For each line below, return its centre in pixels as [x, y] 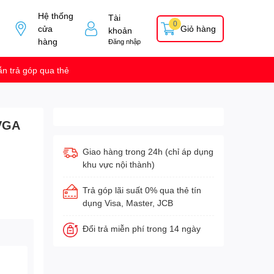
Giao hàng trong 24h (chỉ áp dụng [148, 152]
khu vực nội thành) [118, 165]
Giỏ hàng [198, 29]
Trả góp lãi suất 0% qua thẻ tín [142, 190]
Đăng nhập [125, 41]
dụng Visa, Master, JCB [128, 203]
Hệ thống [55, 16]
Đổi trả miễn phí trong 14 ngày [141, 229]
